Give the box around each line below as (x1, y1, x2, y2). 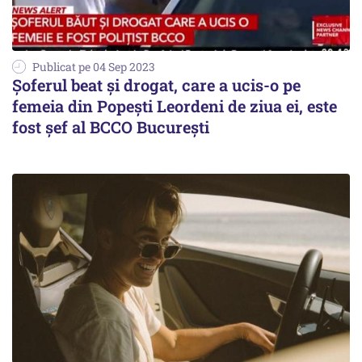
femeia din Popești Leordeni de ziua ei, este (12, 95, 337, 116)
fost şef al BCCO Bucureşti (12, 116, 209, 137)
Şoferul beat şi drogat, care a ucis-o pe (12, 74, 301, 95)
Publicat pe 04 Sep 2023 (32, 58, 155, 74)
